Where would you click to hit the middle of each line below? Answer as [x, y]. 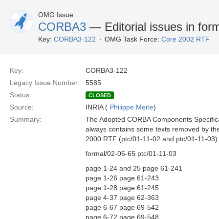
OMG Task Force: [132, 39]
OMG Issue [56, 15]
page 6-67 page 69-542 [122, 207]
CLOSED [100, 95]
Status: [21, 95]
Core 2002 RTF [186, 39]
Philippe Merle [131, 107]
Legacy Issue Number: [45, 83]
